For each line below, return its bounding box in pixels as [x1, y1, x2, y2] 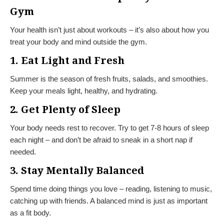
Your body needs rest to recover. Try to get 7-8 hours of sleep [10, 123, 209, 132]
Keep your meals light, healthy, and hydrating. [10, 86, 157, 95]
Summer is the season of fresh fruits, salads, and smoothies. [10, 74, 208, 83]
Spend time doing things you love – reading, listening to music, [10, 184, 212, 193]
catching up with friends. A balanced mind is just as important [10, 196, 207, 205]
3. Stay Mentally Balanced [10, 164, 144, 176]
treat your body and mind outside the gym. [10, 37, 147, 46]
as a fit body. [10, 208, 51, 217]
